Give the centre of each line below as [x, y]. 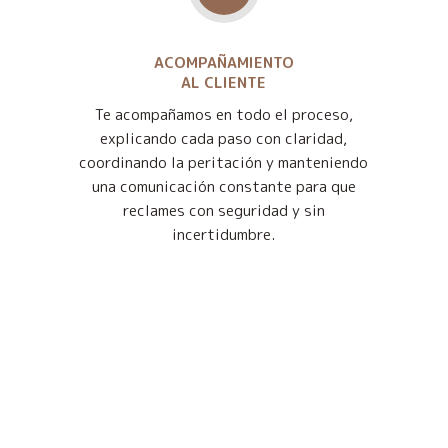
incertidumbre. [224, 235]
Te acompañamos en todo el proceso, [223, 115]
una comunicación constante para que [223, 187]
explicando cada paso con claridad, [224, 139]
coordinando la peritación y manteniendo [224, 163]
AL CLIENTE [224, 83]
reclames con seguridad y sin [223, 211]
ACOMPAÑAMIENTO [223, 63]
